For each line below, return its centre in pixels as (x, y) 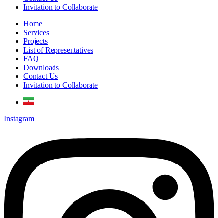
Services (36, 33)
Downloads (41, 68)
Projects (36, 41)
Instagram (19, 119)
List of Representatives (58, 50)
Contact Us (41, 76)
